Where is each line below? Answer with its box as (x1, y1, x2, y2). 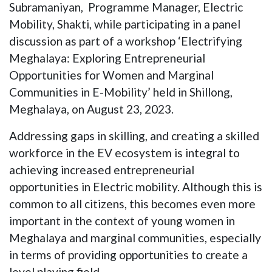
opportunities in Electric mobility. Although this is (9, 180, 262, 194)
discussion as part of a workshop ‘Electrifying (9, 34, 242, 48)
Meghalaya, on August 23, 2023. (9, 102, 174, 116)
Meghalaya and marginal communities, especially (9, 231, 261, 245)
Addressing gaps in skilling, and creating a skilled (9, 129, 259, 143)
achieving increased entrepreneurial (9, 163, 194, 177)
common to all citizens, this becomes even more (9, 197, 256, 211)
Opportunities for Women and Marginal (9, 68, 214, 82)
